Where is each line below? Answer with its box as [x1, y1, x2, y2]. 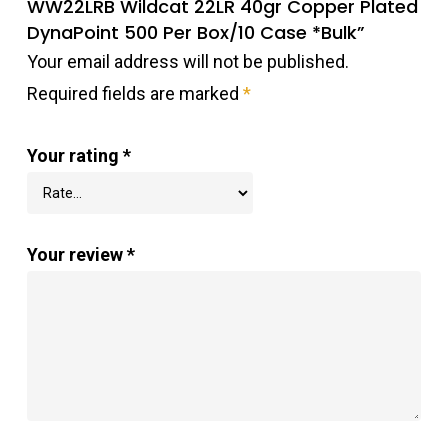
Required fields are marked [26, 83, 243, 105]
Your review [26, 244, 127, 266]
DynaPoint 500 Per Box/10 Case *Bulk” [26, 20, 365, 46]
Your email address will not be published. [26, 51, 349, 73]
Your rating [26, 145, 123, 167]
